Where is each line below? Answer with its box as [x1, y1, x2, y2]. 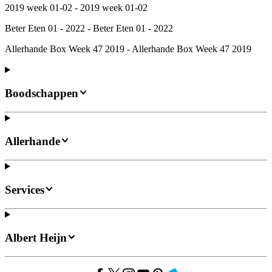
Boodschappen [5, 87, 78, 100]
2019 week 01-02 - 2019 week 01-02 [5, 2, 148, 13]
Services [5, 183, 44, 196]
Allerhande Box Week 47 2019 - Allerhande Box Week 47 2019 [5, 44, 251, 55]
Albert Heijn [5, 231, 67, 245]
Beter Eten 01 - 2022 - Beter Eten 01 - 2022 [5, 23, 173, 34]
